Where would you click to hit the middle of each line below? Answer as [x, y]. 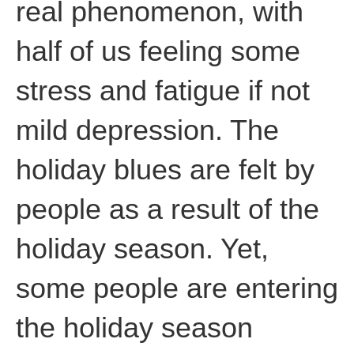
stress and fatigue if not [163, 90]
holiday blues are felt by [165, 169]
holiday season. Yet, [142, 248]
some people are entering [177, 288]
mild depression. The [147, 130]
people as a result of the [168, 209]
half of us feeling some [158, 51]
